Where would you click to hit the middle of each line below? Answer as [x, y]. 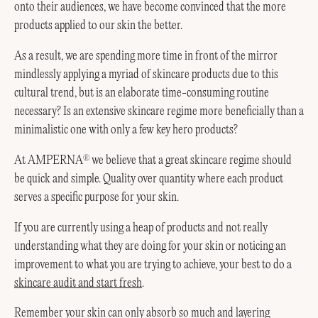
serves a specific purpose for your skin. [97, 197]
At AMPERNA [49, 160]
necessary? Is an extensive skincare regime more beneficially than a [159, 112]
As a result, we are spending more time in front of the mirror [146, 56]
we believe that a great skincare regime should [191, 160]
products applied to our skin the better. [98, 26]
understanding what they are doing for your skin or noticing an [150, 246]
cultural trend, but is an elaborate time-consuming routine [142, 93]
